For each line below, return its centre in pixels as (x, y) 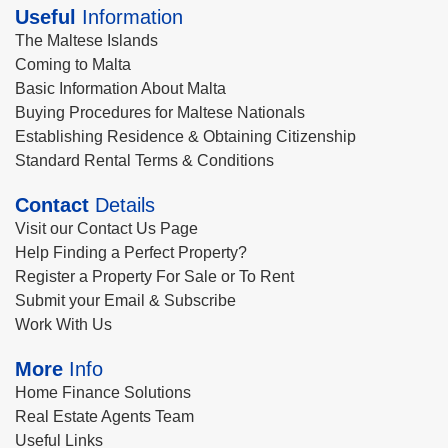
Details (122, 205)
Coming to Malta (73, 64)
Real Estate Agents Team (104, 416)
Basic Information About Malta (120, 88)
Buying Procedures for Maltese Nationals (160, 112)
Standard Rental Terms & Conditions (144, 160)
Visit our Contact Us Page (106, 228)
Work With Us (63, 324)
